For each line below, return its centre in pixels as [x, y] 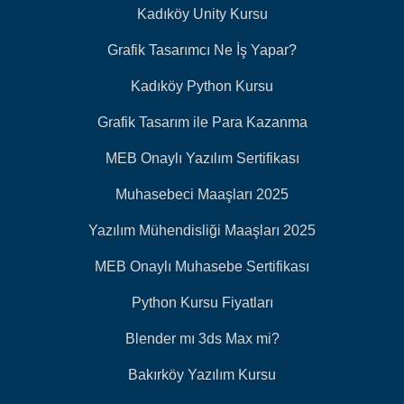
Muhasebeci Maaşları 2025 [202, 195]
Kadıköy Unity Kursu [202, 14]
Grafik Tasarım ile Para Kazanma [202, 123]
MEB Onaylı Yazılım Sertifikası [202, 159]
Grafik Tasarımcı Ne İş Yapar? [202, 50]
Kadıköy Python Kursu [202, 87]
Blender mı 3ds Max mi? [202, 339]
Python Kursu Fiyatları [202, 303]
